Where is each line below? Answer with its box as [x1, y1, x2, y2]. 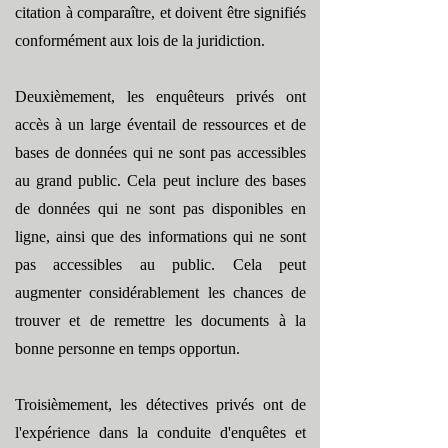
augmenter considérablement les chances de [15, 284, 306, 301]
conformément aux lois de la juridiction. [15, 32, 265, 49]
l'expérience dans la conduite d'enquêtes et [15, 424, 306, 441]
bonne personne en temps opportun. [15, 340, 240, 357]
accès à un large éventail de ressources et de [15, 116, 306, 133]
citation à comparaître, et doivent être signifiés [15, 4, 306, 21]
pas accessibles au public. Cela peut [15, 256, 306, 273]
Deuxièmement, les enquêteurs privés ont [15, 88, 306, 105]
